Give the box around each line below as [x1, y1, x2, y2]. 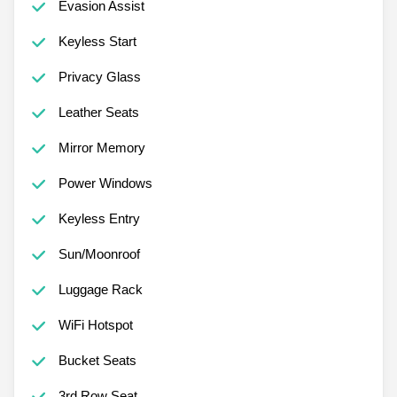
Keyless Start [58, 33, 136, 49]
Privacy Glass [58, 68, 141, 84]
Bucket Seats [58, 352, 136, 368]
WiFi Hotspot [58, 316, 133, 332]
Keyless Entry [58, 210, 140, 226]
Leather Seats [58, 104, 139, 120]
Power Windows [58, 175, 152, 191]
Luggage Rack [58, 281, 143, 297]
